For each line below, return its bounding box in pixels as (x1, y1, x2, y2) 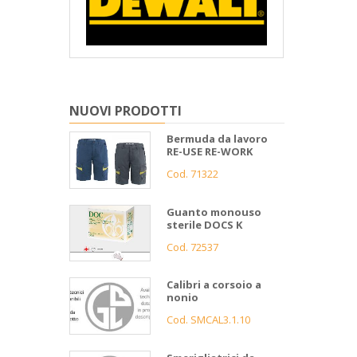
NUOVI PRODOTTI (69, 101, 182, 120)
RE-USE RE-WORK (167, 143, 253, 159)
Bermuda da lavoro (167, 131, 268, 146)
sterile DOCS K (167, 217, 242, 232)
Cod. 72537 (167, 239, 218, 254)
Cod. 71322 (167, 166, 218, 181)
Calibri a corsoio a (167, 277, 261, 292)
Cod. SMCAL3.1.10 (167, 312, 250, 328)
